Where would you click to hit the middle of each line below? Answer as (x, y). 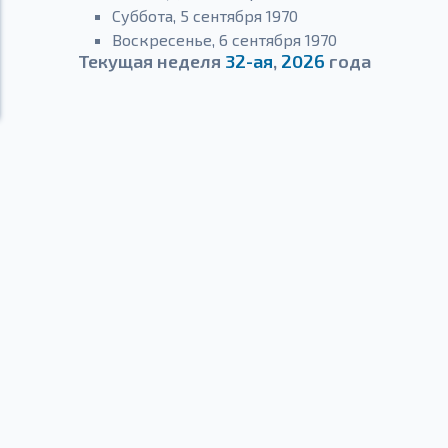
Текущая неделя (151, 61)
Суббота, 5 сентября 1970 (204, 15)
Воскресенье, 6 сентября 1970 (224, 39)
